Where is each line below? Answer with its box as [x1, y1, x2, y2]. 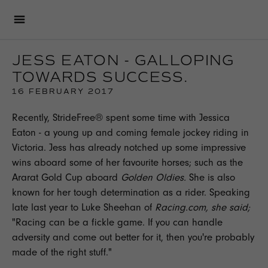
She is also [189, 172, 235, 183]
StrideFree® [53, 112, 103, 123]
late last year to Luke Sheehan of [12, 202, 155, 213]
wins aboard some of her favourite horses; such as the [12, 157, 243, 168]
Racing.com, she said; [155, 202, 250, 213]
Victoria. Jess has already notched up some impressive [12, 142, 246, 153]
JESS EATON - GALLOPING [12, 51, 234, 69]
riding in [210, 127, 249, 138]
